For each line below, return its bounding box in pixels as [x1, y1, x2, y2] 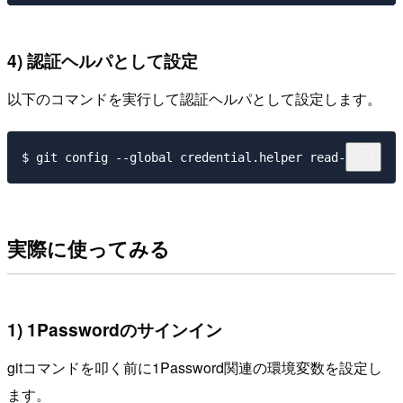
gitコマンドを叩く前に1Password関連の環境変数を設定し [7, 356, 382, 378]
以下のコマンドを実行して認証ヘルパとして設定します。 [7, 87, 381, 109]
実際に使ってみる [7, 234, 170, 264]
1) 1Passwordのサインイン [7, 317, 222, 343]
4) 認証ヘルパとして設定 [7, 48, 198, 74]
